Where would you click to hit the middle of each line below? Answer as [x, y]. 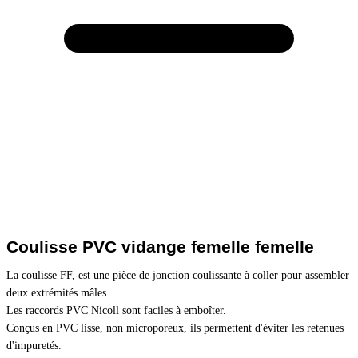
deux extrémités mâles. [60, 293]
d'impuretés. [34, 346]
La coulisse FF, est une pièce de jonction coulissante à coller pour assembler [178, 276]
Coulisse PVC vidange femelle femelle [160, 247]
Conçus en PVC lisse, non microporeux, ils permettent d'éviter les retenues [175, 328]
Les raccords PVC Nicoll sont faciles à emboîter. [116, 311]
